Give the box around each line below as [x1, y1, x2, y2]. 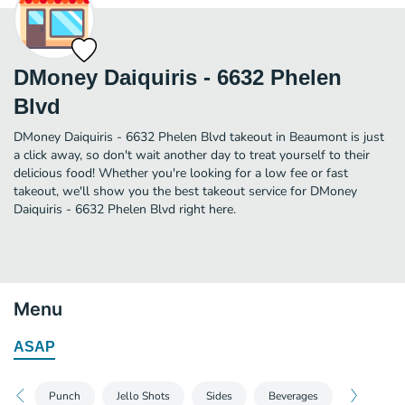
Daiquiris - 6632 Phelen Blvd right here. [14, 200, 236, 218]
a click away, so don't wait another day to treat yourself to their [14, 146, 370, 164]
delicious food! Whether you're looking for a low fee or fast [14, 164, 348, 182]
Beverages [268, 388, 318, 403]
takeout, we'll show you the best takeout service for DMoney [14, 182, 357, 200]
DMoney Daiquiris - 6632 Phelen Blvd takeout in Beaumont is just [14, 127, 384, 146]
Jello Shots [117, 388, 170, 403]
